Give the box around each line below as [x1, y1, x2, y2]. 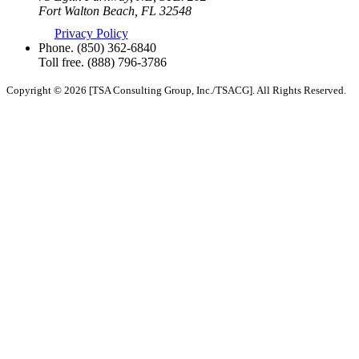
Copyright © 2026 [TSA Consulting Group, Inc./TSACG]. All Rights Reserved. [6, 84, 346, 97]
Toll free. [38, 55, 84, 70]
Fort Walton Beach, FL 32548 [38, 4, 192, 18]
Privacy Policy [54, 26, 128, 41]
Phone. [38, 41, 74, 55]
